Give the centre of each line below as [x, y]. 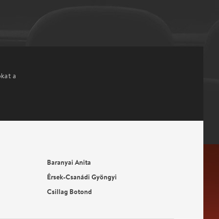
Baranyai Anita [69, 162]
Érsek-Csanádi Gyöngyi [82, 177]
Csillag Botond [69, 191]
